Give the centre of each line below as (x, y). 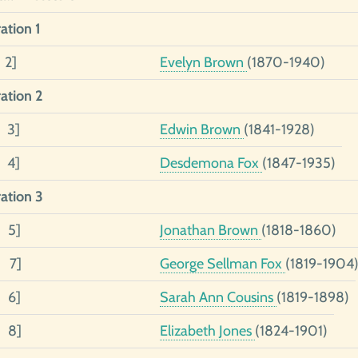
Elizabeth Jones (207, 331)
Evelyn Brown (203, 62)
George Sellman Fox (222, 264)
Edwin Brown (201, 129)
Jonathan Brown (210, 230)
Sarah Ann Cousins (218, 297)
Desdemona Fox (211, 163)
